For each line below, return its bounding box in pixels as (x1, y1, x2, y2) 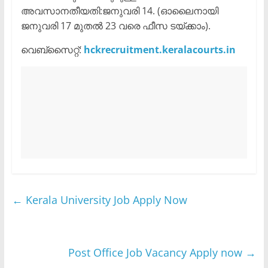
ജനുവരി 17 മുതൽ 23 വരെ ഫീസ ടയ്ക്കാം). (20, 19, 211, 33)
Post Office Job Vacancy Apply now (68, 245, 246, 260)
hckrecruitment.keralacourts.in (83, 43, 236, 57)
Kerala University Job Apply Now (22, 193, 187, 208)
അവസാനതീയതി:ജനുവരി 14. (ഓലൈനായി (20, 4, 218, 18)
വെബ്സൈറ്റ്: (20, 43, 84, 57)
